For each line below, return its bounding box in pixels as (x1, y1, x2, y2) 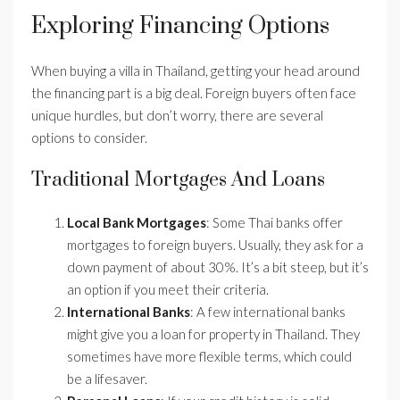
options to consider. (31, 129, 147, 146)
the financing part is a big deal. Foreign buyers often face (31, 85, 356, 102)
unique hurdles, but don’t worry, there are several (31, 107, 323, 124)
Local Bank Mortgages (67, 214, 206, 231)
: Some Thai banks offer (206, 214, 343, 231)
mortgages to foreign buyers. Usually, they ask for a (67, 237, 363, 254)
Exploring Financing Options (31, 12, 329, 42)
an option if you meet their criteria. (67, 281, 269, 298)
